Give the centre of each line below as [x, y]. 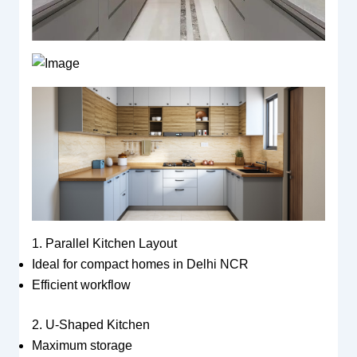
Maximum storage [82, 345]
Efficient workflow [81, 284]
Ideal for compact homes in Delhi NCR [140, 264]
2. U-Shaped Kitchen [90, 324]
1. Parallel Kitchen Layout [104, 243]
